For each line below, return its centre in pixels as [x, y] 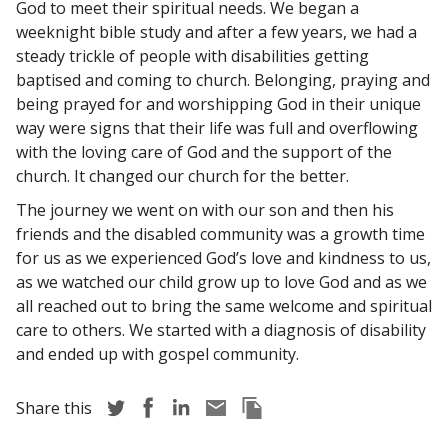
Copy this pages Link [317, 406]
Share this [56, 407]
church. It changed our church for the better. [182, 175]
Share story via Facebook [229, 406]
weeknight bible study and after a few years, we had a [216, 31]
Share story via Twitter [188, 406]
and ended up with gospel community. [159, 353]
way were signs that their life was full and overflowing [217, 127]
